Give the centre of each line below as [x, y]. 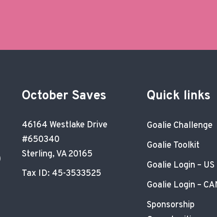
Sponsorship [171, 205]
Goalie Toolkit [173, 146]
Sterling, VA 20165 [57, 154]
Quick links [179, 96]
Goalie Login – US [181, 165]
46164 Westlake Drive [64, 125]
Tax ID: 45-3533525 [61, 174]
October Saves [64, 96]
